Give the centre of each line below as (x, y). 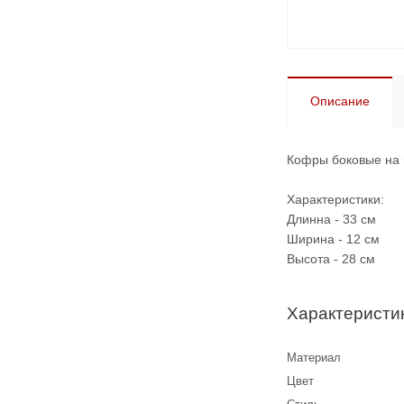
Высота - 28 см (331, 259)
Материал (314, 358)
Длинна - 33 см (331, 220)
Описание (340, 101)
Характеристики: (335, 200)
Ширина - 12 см (333, 239)
